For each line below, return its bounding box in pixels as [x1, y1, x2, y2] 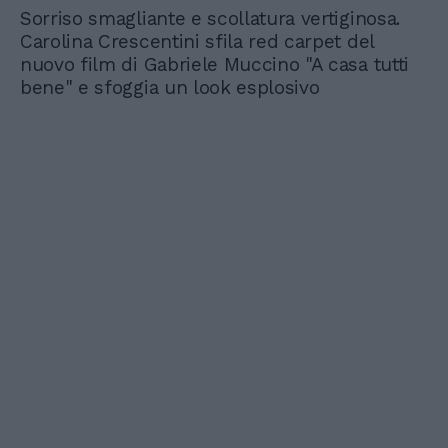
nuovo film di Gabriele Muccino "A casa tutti [20, 53, 409, 77]
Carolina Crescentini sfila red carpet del [20, 30, 374, 54]
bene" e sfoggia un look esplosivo [20, 76, 320, 100]
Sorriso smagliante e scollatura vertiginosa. [20, 7, 400, 31]
